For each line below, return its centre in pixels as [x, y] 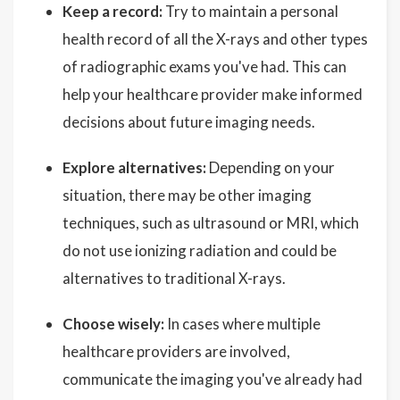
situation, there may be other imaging [187, 196]
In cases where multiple [242, 324]
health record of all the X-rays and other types [215, 39]
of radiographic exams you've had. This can [204, 67]
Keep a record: [112, 12]
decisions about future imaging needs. [189, 122]
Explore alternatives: [134, 168]
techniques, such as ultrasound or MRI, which [211, 223]
